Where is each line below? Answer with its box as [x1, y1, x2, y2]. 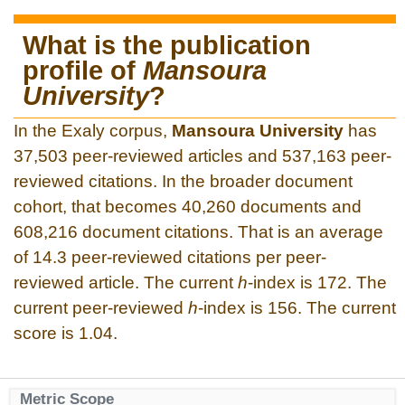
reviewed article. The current [14, 272, 238, 292]
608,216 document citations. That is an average [14, 221, 383, 241]
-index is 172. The [248, 272, 387, 292]
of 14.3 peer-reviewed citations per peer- [14, 247, 326, 267]
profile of [23, 55, 143, 85]
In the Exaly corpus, [14, 120, 172, 140]
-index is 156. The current [198, 297, 396, 317]
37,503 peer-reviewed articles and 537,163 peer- [14, 146, 391, 165]
